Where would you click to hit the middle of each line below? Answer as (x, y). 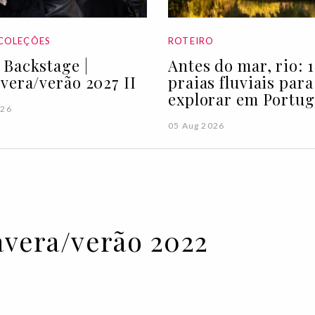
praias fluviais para (241, 82)
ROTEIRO (191, 40)
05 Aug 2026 (197, 125)
